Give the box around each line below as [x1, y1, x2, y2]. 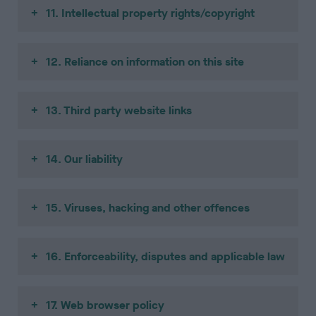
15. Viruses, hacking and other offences [46, 200, 250, 216]
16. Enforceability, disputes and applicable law [46, 249, 286, 265]
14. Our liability [46, 152, 123, 167]
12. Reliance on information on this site [46, 54, 245, 70]
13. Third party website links [46, 103, 193, 119]
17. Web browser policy [46, 298, 165, 313]
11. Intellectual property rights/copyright [46, 6, 255, 21]
